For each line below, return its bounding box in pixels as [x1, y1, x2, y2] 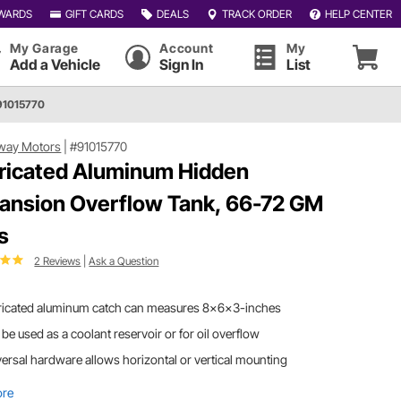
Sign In [159, 55, 204, 73]
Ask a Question [89, 253, 159, 268]
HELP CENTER [324, 6, 392, 21]
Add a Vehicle [10, 55, 100, 73]
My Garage [10, 40, 79, 55]
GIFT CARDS [64, 6, 124, 21]
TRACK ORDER [221, 6, 292, 21]
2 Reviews [34, 253, 81, 268]
